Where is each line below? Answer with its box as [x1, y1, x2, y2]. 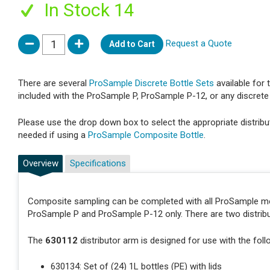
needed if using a [18, 129, 88, 140]
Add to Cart [109, 39, 155, 49]
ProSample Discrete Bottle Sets [89, 78, 214, 89]
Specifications [69, 157, 126, 169]
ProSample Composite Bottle [88, 129, 204, 140]
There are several [18, 78, 89, 89]
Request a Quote [166, 38, 232, 49]
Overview [22, 157, 58, 169]
